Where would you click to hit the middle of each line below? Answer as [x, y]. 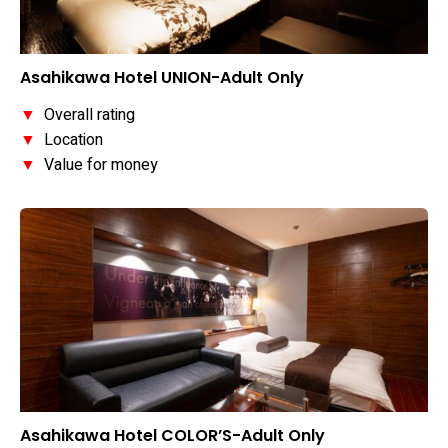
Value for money [97, 165]
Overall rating [85, 115]
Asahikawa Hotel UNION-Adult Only [162, 78]
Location [69, 140]
